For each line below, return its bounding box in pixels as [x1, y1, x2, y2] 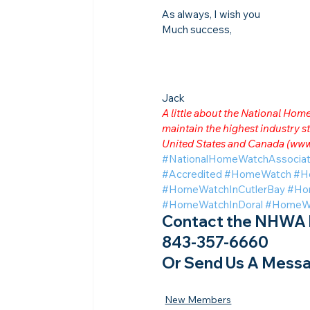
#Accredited [162, 167, 223, 181]
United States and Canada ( [162, 136, 291, 150]
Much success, [162, 22, 232, 36]
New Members [165, 293, 232, 306]
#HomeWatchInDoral [162, 197, 264, 211]
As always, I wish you [162, 7, 261, 21]
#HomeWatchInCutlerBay [162, 182, 286, 196]
